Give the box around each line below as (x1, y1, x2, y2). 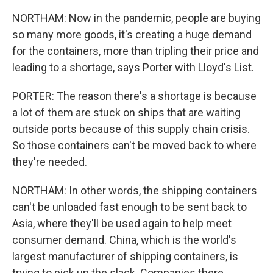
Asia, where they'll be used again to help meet (12, 217, 232, 230)
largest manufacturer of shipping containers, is (12, 250, 238, 263)
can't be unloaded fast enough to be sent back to (12, 200, 247, 213)
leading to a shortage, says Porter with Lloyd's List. (12, 61, 254, 74)
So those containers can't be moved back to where (12, 139, 257, 152)
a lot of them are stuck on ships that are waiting (12, 106, 241, 119)
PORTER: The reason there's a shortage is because (12, 90, 257, 102)
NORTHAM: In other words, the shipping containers (12, 184, 257, 197)
